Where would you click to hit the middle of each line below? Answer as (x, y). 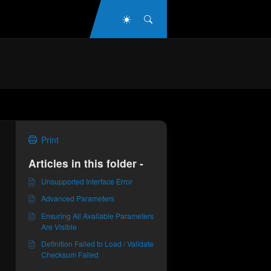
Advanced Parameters (77, 198)
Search (165, 18)
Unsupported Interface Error (87, 181)
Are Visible (59, 226)
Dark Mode (152, 18)
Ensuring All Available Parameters (97, 215)
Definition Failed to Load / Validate (97, 243)
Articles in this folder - (86, 163)
